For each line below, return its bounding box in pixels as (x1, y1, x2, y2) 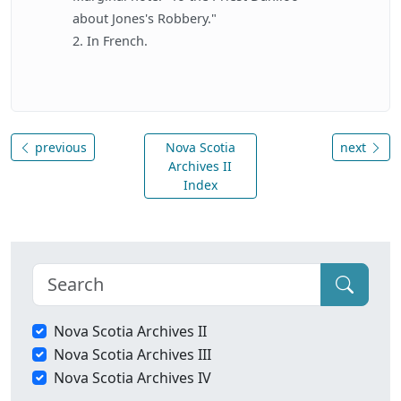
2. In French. (73, 32, 148, 49)
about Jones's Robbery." (73, 10, 217, 27)
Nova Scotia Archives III (54, 345, 211, 364)
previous (31, 139, 87, 156)
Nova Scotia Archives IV (54, 368, 211, 388)
